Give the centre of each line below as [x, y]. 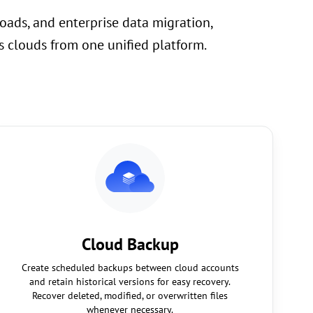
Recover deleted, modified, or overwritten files [130, 296]
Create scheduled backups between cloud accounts [130, 268]
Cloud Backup [130, 244]
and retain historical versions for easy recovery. [130, 282]
